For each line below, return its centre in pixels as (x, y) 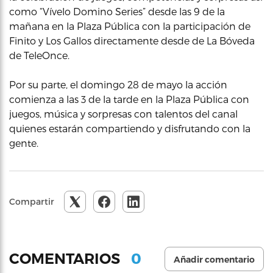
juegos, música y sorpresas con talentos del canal (123, 113)
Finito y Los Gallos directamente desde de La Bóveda (132, 40)
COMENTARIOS (66, 259)
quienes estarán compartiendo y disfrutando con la (130, 128)
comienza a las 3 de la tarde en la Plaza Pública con (129, 99)
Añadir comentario (214, 259)
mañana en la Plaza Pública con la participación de (130, 26)
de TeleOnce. (39, 55)
